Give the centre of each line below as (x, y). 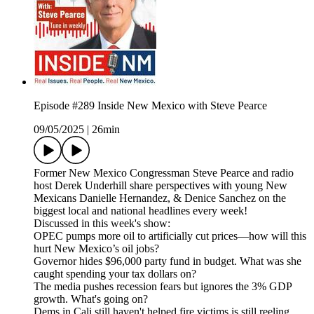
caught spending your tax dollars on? (115, 274)
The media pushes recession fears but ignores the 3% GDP (163, 287)
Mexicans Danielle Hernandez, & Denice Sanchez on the (160, 198)
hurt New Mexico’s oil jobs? (96, 249)
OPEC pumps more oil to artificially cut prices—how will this (170, 236)
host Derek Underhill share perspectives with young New (161, 186)
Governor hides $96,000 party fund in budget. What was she (168, 261)
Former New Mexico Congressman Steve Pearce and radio (164, 173)
